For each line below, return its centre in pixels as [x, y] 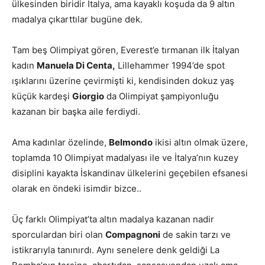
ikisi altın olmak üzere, [200, 142]
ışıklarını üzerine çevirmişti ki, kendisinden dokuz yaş [123, 80]
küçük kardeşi [42, 96]
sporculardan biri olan [59, 234]
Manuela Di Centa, [76, 65]
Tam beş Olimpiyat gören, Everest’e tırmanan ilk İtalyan [126, 50]
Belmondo [131, 142]
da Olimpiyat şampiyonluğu [161, 96]
